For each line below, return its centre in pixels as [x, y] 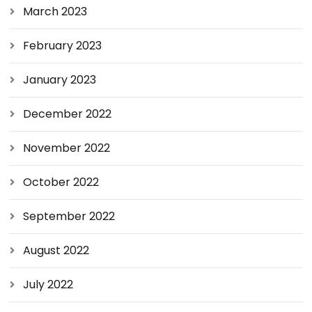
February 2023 [63, 46]
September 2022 [69, 216]
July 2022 [48, 284]
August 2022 [56, 250]
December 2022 [68, 114]
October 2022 [61, 182]
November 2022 [67, 148]
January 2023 [60, 80]
